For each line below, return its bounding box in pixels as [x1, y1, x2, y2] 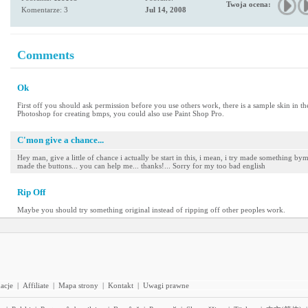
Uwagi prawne [143, 281, 189, 289]
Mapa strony [58, 281, 98, 289]
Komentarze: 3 [21, 5, 68, 14]
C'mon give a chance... [17, 135, 104, 145]
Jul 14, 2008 [145, 5, 186, 14]
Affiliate [23, 281, 49, 289]
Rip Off [17, 187, 45, 197]
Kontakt [108, 281, 133, 289]
